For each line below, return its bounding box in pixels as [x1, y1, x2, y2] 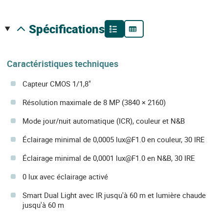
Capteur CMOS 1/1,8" [22, 79, 91, 89]
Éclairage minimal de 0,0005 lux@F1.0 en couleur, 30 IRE [22, 134, 205, 145]
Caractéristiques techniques [7, 58, 118, 70]
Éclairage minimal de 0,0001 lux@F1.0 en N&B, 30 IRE [22, 153, 195, 163]
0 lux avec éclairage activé [22, 172, 108, 182]
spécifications [36, 21, 105, 37]
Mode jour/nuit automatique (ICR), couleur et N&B [22, 116, 185, 126]
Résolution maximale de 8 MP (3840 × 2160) [22, 97, 166, 108]
